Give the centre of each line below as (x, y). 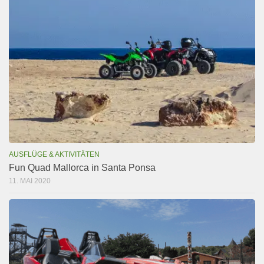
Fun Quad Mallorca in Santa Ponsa (82, 167)
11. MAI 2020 (30, 181)
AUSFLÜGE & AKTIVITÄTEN (54, 154)
